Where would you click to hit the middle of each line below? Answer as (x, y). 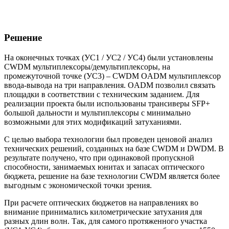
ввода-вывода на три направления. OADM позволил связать (110, 85)
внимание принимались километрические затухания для (103, 212)
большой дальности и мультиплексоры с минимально (97, 113)
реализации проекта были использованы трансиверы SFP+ (107, 104)
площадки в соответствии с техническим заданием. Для (102, 95)
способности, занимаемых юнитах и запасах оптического (104, 167)
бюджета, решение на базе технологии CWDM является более (112, 176)
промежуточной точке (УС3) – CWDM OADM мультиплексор (112, 76)
